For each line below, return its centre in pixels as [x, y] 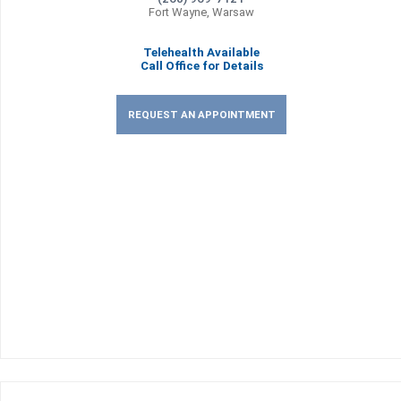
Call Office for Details [201, 66]
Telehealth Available [201, 52]
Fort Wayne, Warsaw [201, 12]
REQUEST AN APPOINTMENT [201, 115]
